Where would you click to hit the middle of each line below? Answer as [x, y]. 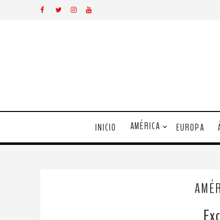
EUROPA [190, 127]
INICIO [106, 127]
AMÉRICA [145, 126]
